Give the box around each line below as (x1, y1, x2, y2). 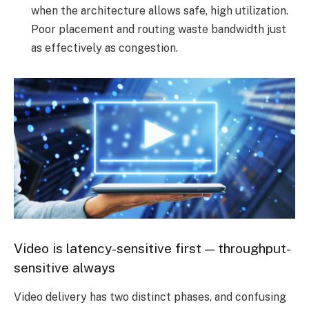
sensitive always (14, 260, 115, 276)
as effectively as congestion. (31, 41, 178, 54)
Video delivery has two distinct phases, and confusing (14, 290, 286, 303)
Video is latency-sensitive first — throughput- (14, 241, 291, 257)
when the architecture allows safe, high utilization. (31, 3, 288, 17)
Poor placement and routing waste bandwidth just (31, 22, 286, 36)
